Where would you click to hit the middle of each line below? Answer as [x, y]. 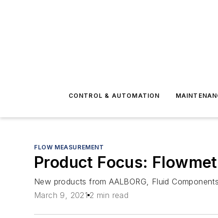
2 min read [109, 195]
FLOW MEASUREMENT [69, 147]
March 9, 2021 [61, 195]
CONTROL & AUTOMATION [114, 96]
